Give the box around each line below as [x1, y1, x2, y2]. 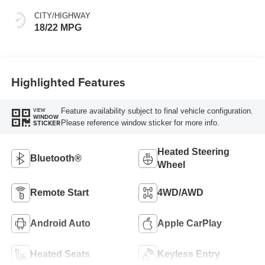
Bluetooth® [30, 153, 82, 163]
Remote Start [30, 187, 89, 198]
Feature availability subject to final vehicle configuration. [60, 106, 253, 115]
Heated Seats [30, 248, 90, 259]
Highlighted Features [11, 73, 125, 91]
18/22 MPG [34, 22, 82, 33]
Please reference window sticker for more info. [60, 118, 219, 127]
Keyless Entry [157, 248, 220, 259]
